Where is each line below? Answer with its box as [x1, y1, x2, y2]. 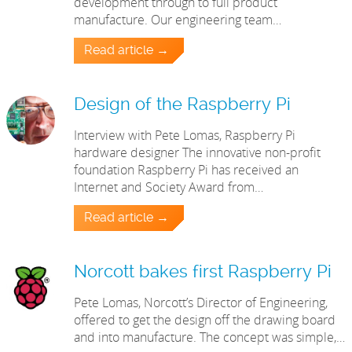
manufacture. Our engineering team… [74, 11, 282, 29]
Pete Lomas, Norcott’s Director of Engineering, [74, 294, 328, 312]
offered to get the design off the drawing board [74, 311, 336, 329]
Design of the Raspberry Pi [74, 96, 291, 115]
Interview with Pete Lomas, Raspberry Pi [74, 126, 296, 145]
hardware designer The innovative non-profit [74, 144, 321, 162]
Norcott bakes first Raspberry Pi [74, 263, 332, 282]
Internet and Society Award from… [74, 178, 264, 196]
